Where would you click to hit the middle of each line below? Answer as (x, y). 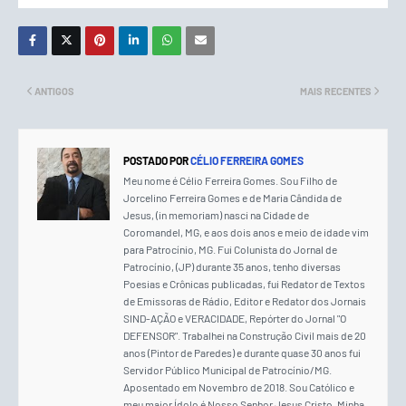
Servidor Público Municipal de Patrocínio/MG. (227, 370)
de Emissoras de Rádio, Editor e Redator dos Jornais (245, 301)
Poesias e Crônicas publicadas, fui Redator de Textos (244, 284)
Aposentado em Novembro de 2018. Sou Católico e (239, 387)
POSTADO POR (156, 161)
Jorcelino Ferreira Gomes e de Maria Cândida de (232, 198)
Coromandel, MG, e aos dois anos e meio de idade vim (246, 232)
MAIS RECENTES (336, 92)
